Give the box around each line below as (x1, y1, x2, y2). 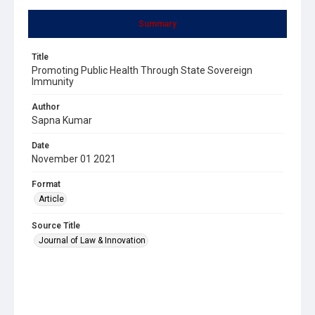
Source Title (32, 220, 80, 231)
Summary (139, 18, 176, 29)
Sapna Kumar (32, 114, 92, 126)
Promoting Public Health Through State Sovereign (32, 64, 252, 76)
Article (39, 193, 64, 204)
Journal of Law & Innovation (39, 235, 146, 245)
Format (32, 179, 60, 189)
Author (32, 101, 60, 112)
